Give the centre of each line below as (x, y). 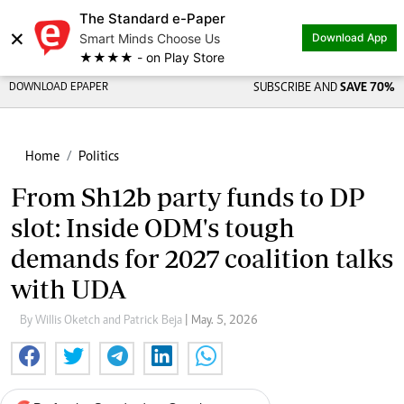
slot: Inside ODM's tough (153, 228)
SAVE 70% (367, 88)
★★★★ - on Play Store (152, 57)
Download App (349, 37)
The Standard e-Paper (152, 18)
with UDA (69, 289)
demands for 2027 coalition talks (202, 258)
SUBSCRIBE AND (296, 88)
